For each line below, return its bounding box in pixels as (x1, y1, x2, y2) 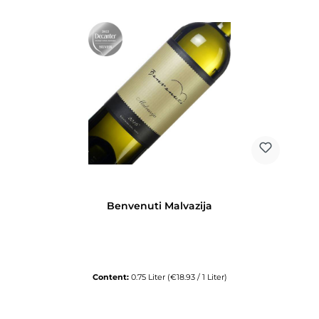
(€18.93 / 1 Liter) (167, 271, 227, 282)
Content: (92, 271, 131, 282)
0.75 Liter (130, 271, 167, 282)
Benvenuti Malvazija (107, 199, 212, 212)
